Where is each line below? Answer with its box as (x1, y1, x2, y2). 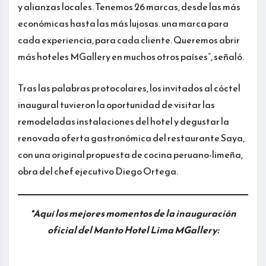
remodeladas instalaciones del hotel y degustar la (18, 114, 229, 129)
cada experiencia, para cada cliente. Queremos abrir (18, 33, 240, 47)
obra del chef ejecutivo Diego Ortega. (18, 164, 178, 179)
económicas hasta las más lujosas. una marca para (18, 16, 229, 31)
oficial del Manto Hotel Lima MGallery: (47, 223, 219, 237)
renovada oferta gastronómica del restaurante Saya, (18, 131, 245, 145)
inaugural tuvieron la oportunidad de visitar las (18, 97, 215, 112)
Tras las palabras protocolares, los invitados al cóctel (18, 81, 240, 96)
